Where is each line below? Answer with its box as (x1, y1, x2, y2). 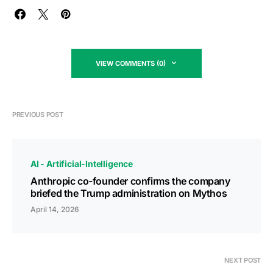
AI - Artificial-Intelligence (30, 158, 133, 169)
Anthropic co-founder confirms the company (30, 174, 230, 187)
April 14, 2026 (30, 204, 79, 214)
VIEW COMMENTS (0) (96, 58, 166, 68)
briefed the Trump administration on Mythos (30, 186, 227, 199)
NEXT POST (224, 255, 261, 264)
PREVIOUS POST (12, 110, 63, 119)
